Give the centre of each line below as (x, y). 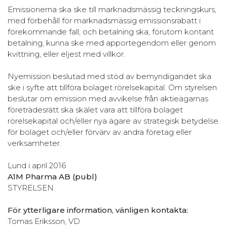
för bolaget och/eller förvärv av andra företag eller (100, 132)
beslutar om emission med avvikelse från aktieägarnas (108, 98)
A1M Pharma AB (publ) (52, 176)
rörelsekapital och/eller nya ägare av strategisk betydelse (113, 121)
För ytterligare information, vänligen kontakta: (98, 210)
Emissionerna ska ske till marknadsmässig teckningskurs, (112, 9)
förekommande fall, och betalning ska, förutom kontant (111, 31)
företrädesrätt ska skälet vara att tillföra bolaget (95, 109)
